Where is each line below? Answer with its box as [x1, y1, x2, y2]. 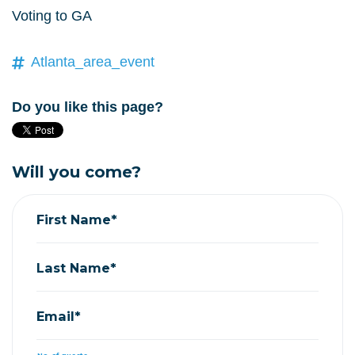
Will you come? [12, 162, 141, 181]
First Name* [36, 211, 117, 227]
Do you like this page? [12, 99, 163, 115]
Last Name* [36, 259, 116, 276]
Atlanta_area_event [31, 54, 155, 70]
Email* [36, 307, 81, 324]
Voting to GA [12, 8, 92, 24]
